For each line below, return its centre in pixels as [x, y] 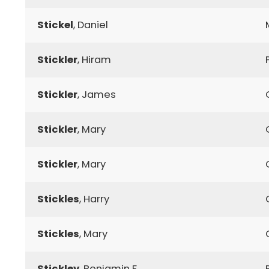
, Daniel [91, 25]
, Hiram [94, 59]
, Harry [94, 199]
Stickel [55, 25]
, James [97, 94]
